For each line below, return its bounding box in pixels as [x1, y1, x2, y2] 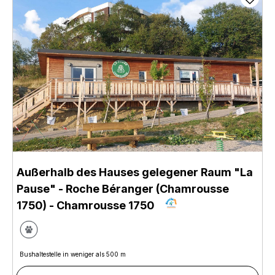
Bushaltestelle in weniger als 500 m [20, 250, 126, 258]
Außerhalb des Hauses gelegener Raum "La [17, 166, 253, 179]
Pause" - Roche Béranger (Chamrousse [17, 182, 229, 196]
